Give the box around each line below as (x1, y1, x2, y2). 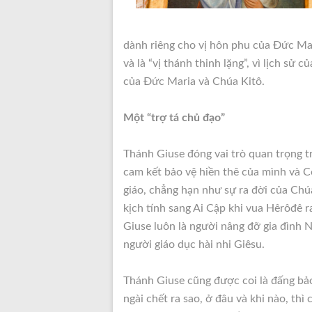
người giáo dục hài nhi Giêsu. (123, 239, 265, 250)
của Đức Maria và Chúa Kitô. (123, 76, 265, 87)
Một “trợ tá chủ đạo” (123, 112, 225, 123)
